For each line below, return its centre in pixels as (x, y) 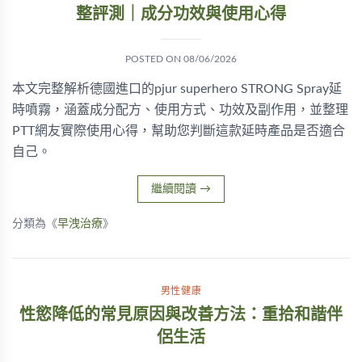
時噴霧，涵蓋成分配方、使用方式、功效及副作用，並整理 (180, 110)
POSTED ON (154, 59)
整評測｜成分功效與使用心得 (181, 15)
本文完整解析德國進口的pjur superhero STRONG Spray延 (177, 89)
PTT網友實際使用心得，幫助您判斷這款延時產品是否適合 (179, 131)
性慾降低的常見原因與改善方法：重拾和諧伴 (181, 315)
